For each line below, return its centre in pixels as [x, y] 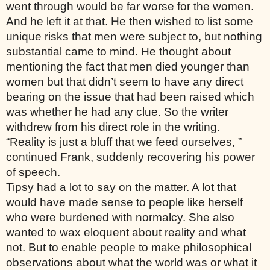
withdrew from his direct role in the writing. [115, 127]
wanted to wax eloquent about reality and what [126, 232]
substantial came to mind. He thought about [118, 51]
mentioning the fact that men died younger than [128, 66]
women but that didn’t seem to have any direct [125, 81]
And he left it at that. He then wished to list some [130, 21]
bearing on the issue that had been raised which [130, 96]
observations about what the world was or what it [131, 262]
